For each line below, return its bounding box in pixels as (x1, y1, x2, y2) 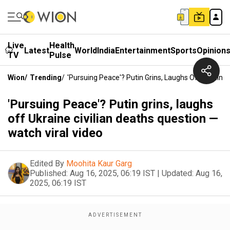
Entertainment (115, 45, 170, 55)
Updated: (162, 168, 194, 178)
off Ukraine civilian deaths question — (8, 111, 218, 126)
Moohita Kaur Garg (66, 159, 132, 168)
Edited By (30, 159, 64, 168)
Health (49, 41, 74, 50)
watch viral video (8, 126, 103, 140)
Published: (30, 168, 68, 178)
